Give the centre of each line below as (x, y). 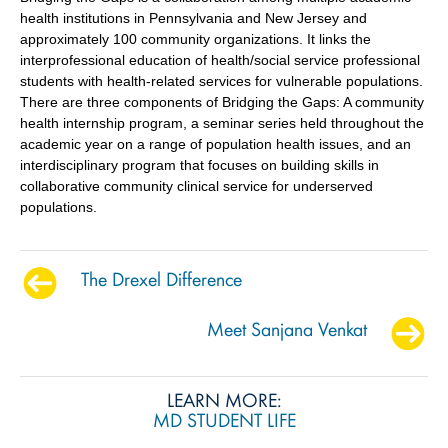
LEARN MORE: (224, 399)
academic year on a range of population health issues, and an (215, 143)
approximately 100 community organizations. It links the (195, 38)
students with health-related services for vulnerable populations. (221, 80)
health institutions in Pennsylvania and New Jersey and (193, 17)
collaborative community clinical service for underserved (196, 185)
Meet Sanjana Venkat (287, 328)
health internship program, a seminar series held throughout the (222, 122)
